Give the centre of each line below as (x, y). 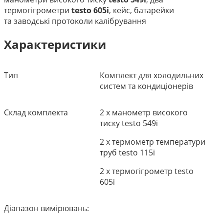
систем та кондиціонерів (146, 86)
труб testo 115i (127, 152)
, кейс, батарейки (142, 11)
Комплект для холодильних (152, 75)
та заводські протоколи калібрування (75, 21)
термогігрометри (38, 11)
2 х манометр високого (144, 112)
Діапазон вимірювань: (46, 208)
